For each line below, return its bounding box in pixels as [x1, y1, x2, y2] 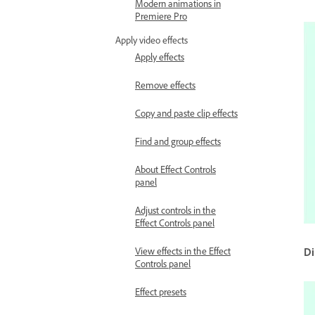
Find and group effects [135, 136, 221, 150]
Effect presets [135, 287, 186, 301]
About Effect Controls [135, 165, 216, 179]
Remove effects [135, 80, 195, 94]
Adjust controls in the [135, 205, 216, 219]
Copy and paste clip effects [135, 108, 238, 122]
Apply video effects [115, 35, 188, 49]
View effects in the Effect [135, 246, 231, 260]
